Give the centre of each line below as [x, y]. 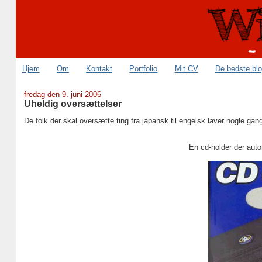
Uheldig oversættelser [73, 104]
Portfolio [144, 68]
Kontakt [99, 68]
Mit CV [186, 68]
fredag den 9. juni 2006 [62, 94]
